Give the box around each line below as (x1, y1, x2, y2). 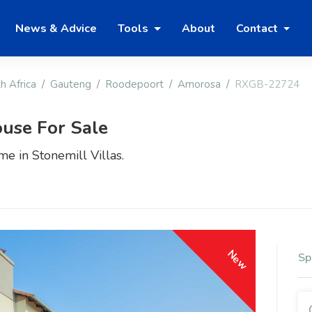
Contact (235, 20, 281, 36)
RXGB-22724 (235, 77, 299, 92)
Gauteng (50, 77, 91, 92)
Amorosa (178, 77, 221, 92)
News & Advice (15, 20, 97, 36)
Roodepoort (105, 77, 164, 92)
